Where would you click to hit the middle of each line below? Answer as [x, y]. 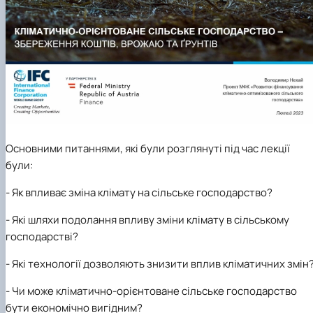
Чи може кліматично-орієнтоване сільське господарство [154, 291]
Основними [34, 148]
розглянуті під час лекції [228, 148]
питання [85, 148]
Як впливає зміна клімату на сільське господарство [139, 192]
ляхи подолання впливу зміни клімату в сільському [162, 219]
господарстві [39, 236]
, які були [144, 148]
